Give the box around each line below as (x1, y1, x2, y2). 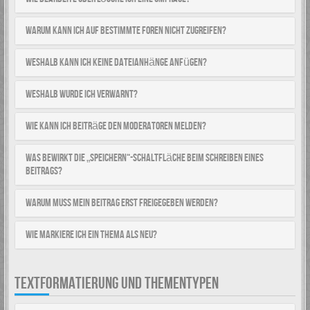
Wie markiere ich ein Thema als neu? (26, 228, 157, 241)
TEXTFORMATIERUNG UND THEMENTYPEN (15, 273, 219, 293)
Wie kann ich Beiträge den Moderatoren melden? (26, 120, 206, 133)
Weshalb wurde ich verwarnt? (26, 88, 138, 101)
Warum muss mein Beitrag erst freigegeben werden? (26, 197, 218, 210)
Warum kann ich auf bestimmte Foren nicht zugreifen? (26, 24, 226, 37)
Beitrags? (26, 165, 62, 178)
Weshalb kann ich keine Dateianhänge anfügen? (26, 56, 207, 69)
